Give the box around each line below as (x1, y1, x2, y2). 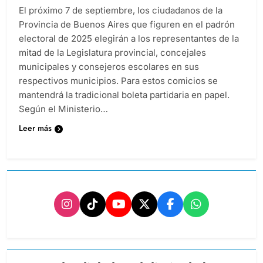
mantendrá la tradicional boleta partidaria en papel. (19, 89, 230, 101)
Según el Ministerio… (19, 103, 108, 115)
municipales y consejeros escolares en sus (19, 61, 199, 73)
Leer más (19, 122, 52, 134)
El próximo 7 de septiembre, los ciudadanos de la (19, 5, 222, 16)
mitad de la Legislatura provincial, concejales (19, 47, 206, 59)
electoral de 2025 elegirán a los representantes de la (19, 33, 239, 45)
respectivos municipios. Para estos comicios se (19, 75, 218, 87)
